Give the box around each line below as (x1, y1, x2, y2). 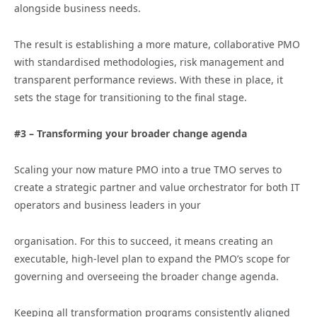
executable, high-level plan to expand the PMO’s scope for (14, 251, 290, 265)
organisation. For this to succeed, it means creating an (14, 234, 273, 248)
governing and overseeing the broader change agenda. (14, 269, 279, 283)
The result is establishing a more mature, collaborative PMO (14, 37, 300, 51)
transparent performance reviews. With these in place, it (14, 72, 283, 86)
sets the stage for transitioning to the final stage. (14, 90, 247, 104)
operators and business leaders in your (14, 197, 201, 212)
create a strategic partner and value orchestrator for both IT (14, 180, 300, 194)
